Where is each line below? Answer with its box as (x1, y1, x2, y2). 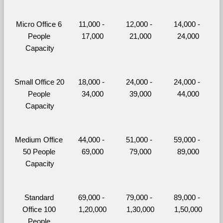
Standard (24, 193, 54, 202)
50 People (22, 147, 55, 156)
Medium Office (15, 135, 63, 144)
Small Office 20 (14, 78, 65, 86)
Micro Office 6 (16, 20, 62, 28)
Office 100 (22, 205, 56, 214)
